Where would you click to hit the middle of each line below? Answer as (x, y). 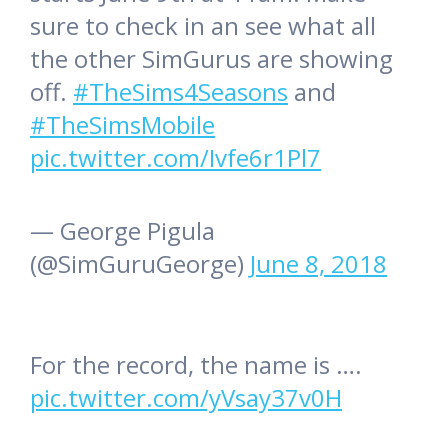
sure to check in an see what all (203, 25)
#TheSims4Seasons (180, 91)
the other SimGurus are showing (211, 58)
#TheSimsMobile (122, 124)
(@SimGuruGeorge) (140, 263)
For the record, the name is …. (196, 364)
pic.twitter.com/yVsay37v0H (186, 397)
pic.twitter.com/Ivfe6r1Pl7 (175, 157)
